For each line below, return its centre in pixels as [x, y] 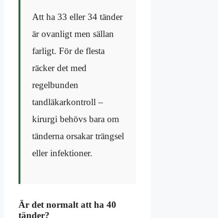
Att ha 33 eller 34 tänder [77, 17]
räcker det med [59, 68]
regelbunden [55, 85]
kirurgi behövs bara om [76, 119]
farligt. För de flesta [68, 51]
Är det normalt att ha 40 [67, 204]
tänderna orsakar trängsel [78, 136]
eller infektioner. [62, 153]
